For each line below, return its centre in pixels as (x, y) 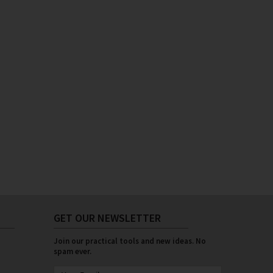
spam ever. (73, 251)
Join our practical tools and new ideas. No (130, 241)
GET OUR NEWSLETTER (107, 218)
